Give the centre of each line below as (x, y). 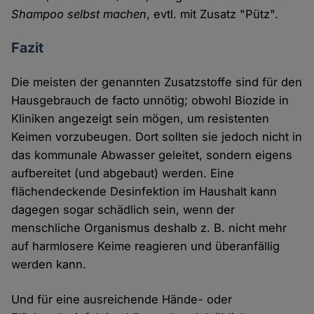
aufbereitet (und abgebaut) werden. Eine (123, 173)
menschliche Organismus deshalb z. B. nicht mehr (149, 228)
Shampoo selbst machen (79, 14)
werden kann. (49, 265)
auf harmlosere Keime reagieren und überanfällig (146, 246)
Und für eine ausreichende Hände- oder (122, 300)
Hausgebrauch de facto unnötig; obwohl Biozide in (150, 101)
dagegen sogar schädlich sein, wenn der (123, 210)
